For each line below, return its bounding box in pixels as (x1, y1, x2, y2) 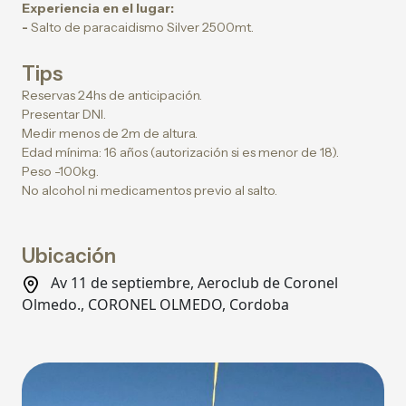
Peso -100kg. (22, 163, 99, 179)
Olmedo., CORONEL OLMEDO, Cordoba (22, 295, 289, 314)
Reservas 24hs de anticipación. (22, 87, 202, 103)
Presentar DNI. (22, 106, 106, 122)
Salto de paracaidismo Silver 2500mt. (28, 19, 254, 35)
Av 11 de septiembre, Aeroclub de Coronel (47, 273, 338, 293)
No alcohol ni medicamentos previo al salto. (22, 182, 277, 198)
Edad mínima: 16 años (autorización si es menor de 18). (22, 144, 339, 160)
